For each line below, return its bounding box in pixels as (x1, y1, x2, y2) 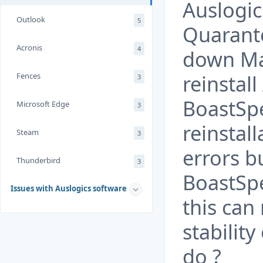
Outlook (16, 14, 45, 25)
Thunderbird (16, 155, 60, 166)
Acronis (16, 42, 42, 53)
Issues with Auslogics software (11, 183, 127, 194)
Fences (16, 70, 41, 81)
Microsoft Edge (16, 99, 69, 109)
